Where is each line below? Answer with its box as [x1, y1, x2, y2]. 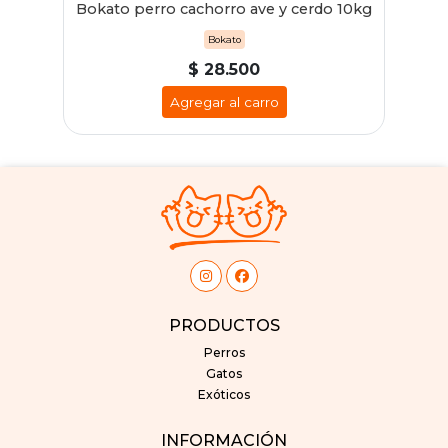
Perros [203, 345, 245, 361]
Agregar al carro [169, 93, 279, 110]
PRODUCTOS [168, 315, 280, 335]
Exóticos [198, 387, 250, 403]
